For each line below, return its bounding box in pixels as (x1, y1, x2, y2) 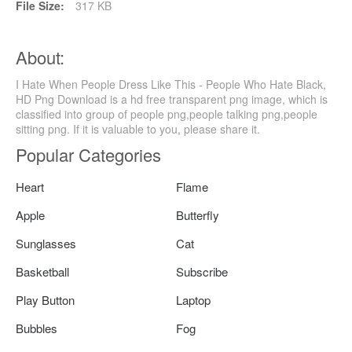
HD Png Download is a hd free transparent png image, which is (16, 91, 328, 108)
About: (16, 45, 64, 70)
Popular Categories (16, 142, 161, 167)
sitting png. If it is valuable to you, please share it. (16, 121, 260, 137)
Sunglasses (16, 235, 76, 252)
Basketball (16, 263, 69, 280)
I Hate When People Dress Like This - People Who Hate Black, (16, 76, 326, 93)
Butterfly (176, 207, 219, 224)
